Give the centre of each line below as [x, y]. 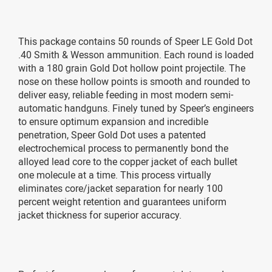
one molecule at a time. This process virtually [115, 175]
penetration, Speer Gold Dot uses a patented [112, 134]
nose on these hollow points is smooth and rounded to [134, 81]
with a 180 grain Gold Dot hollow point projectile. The [132, 68]
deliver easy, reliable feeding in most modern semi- [126, 94]
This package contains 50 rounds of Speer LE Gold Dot [135, 41]
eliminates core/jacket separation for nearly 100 [121, 188]
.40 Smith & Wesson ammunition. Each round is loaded [136, 54]
